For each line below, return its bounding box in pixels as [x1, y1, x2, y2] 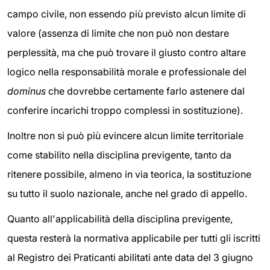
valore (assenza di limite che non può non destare [7, 27, 229, 40]
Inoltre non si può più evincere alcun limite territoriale [7, 130, 243, 142]
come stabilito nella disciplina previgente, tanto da [7, 149, 231, 162]
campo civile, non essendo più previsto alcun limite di [7, 8, 246, 20]
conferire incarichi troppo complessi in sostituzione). [7, 104, 243, 117]
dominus [7, 85, 46, 98]
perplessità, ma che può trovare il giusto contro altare [7, 46, 246, 59]
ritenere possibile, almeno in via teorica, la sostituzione [7, 168, 251, 181]
